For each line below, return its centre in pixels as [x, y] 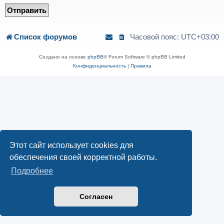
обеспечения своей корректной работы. [83, 157]
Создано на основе [63, 56]
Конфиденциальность [99, 65]
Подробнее [32, 171]
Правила [141, 65]
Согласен [96, 197]
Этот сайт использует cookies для [72, 145]
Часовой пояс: [155, 36]
